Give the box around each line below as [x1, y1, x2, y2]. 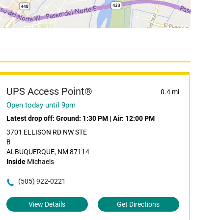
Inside [6, 158, 26, 165]
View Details [28, 200, 66, 208]
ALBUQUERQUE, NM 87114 [6, 148, 89, 156]
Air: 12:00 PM [112, 114, 155, 122]
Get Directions [117, 200, 160, 208]
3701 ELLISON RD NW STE [6, 128, 87, 136]
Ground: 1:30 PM [55, 114, 108, 122]
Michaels [25, 158, 54, 165]
